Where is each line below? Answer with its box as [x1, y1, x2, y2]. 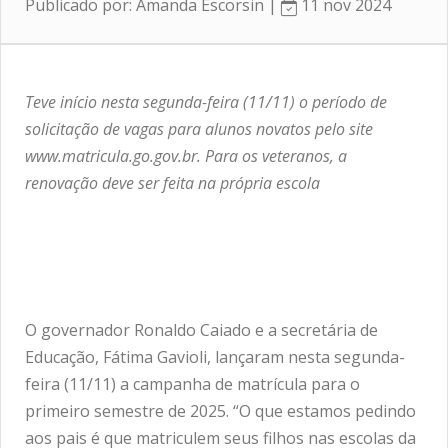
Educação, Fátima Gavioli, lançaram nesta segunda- [25, 345, 405, 368]
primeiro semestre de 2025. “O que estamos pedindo [25, 399, 416, 422]
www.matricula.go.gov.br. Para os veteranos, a [25, 144, 347, 167]
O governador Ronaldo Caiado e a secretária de [25, 318, 378, 341]
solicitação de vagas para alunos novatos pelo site [25, 117, 373, 140]
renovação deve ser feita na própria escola [25, 171, 320, 194]
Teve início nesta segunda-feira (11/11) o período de [25, 90, 387, 113]
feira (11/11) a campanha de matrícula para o [25, 372, 360, 395]
